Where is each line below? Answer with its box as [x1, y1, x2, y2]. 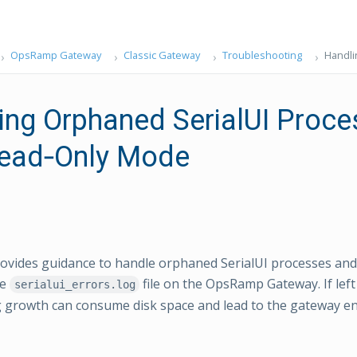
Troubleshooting [222, 48, 302, 62]
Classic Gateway [123, 48, 200, 62]
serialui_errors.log [14, 278, 135, 291]
